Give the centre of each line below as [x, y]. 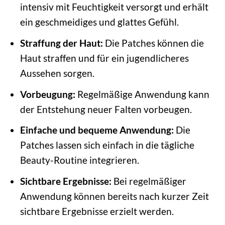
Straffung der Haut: [61, 43]
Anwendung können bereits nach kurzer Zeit [114, 196]
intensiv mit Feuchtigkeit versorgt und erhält [114, 7]
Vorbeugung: [47, 94]
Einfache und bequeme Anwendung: [97, 130]
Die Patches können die [153, 43]
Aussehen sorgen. [57, 73]
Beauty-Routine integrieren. [79, 160]
